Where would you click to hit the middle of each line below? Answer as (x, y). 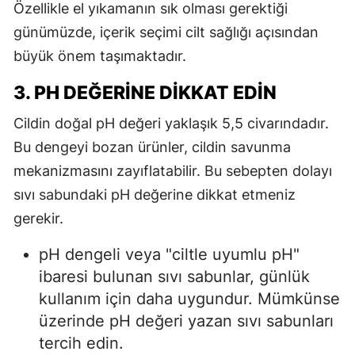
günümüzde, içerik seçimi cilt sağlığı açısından (166, 32)
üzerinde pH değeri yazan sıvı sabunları (186, 321)
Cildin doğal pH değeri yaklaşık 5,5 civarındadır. (171, 124)
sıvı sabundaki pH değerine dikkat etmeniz (155, 195)
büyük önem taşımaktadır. (100, 56)
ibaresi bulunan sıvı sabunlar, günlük (174, 277)
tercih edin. (81, 344)
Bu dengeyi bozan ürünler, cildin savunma (152, 147)
